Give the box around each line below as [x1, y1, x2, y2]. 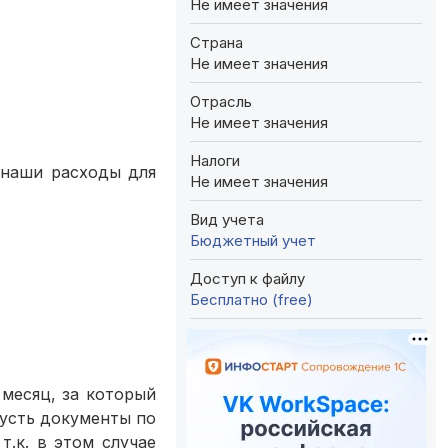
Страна [190, 32, 243, 52]
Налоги [190, 150, 240, 170]
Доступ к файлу [190, 268, 305, 288]
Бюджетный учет [190, 230, 316, 250]
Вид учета [190, 209, 264, 229]
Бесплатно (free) [190, 289, 313, 309]
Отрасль [190, 91, 252, 111]
